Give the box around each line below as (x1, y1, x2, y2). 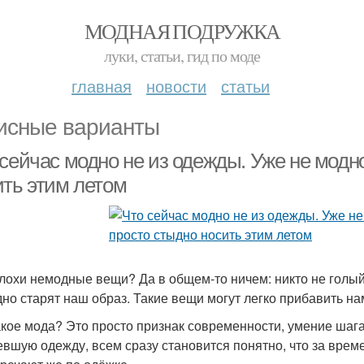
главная (71, 74, 132, 97)
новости (146, 74, 206, 97)
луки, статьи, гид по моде (104, 45, 260, 67)
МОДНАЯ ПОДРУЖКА (84, 17, 280, 45)
